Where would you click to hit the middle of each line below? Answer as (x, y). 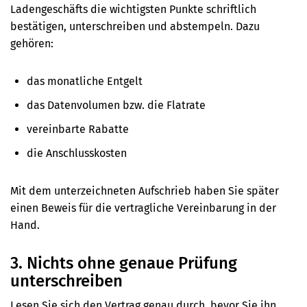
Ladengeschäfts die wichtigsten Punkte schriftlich (133, 10)
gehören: (32, 44)
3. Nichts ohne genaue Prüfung (124, 263)
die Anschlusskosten (77, 153)
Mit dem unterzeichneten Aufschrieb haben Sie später (145, 191)
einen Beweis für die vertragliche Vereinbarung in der (143, 208)
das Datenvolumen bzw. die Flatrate (116, 106)
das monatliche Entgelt (85, 82)
